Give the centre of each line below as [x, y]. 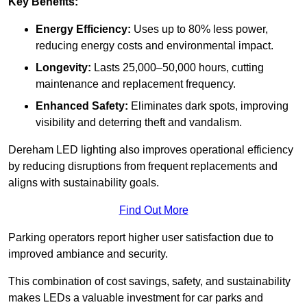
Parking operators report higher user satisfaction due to [141, 238]
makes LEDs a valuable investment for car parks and [136, 298]
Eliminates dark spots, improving [208, 106]
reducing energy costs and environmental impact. [155, 46]
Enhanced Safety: [82, 106]
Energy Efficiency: [83, 29]
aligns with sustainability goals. [84, 183]
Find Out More [153, 210]
